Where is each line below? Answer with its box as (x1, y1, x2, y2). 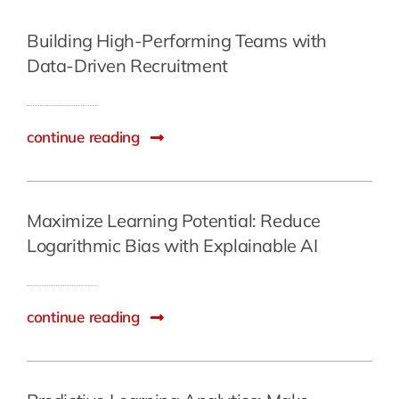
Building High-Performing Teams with (26, 29, 327, 53)
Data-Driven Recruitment (26, 54, 228, 77)
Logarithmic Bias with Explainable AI (26, 234, 318, 257)
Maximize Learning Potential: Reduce (26, 209, 321, 232)
